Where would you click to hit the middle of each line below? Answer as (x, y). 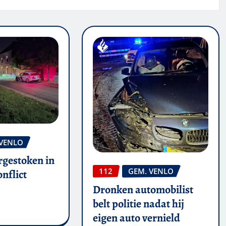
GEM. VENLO (151, 171)
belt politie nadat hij (138, 204)
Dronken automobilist (143, 189)
